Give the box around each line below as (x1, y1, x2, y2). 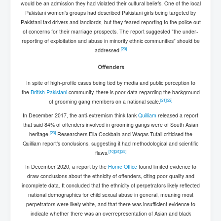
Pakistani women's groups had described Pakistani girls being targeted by (25, 8, 196, 16)
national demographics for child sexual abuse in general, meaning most (28, 190, 193, 198)
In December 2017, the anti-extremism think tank (23, 111, 138, 119)
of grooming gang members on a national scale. (49, 97, 160, 105)
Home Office (108, 162, 137, 170)
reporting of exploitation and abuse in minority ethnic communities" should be (21, 37, 200, 44)
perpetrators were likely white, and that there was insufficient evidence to (26, 200, 195, 208)
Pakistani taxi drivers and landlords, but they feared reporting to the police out (20, 18, 201, 26)
